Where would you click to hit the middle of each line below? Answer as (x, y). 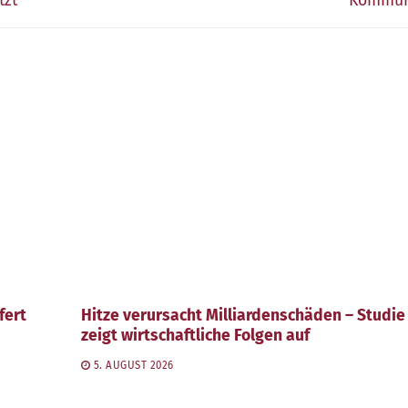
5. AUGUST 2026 (133, 365)
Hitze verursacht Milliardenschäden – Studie (243, 316)
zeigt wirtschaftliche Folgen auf (195, 336)
